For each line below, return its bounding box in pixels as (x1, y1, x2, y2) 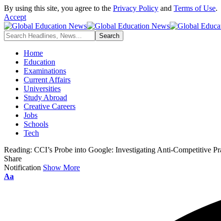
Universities (24, 84, 61, 93)
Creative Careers (24, 102, 75, 110)
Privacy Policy (113, 4, 158, 12)
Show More (43, 163, 80, 172)
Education (24, 58, 55, 66)
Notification (4, 163, 41, 172)
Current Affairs (24, 75, 71, 84)
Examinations (24, 67, 66, 75)
